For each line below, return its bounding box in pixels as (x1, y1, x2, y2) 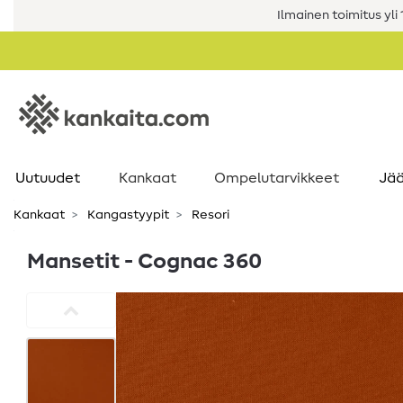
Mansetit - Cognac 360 (27, 251, 262, 273)
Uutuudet (14, 171, 80, 185)
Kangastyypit (85, 209, 169, 221)
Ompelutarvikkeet (214, 171, 339, 185)
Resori (189, 209, 229, 221)
